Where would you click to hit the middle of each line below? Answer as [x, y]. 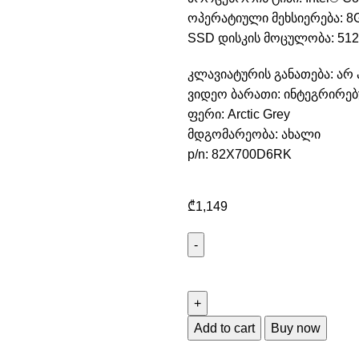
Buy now [296, 328]
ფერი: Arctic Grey [239, 114]
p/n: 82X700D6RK [240, 154]
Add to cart [224, 328]
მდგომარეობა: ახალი [254, 134]
